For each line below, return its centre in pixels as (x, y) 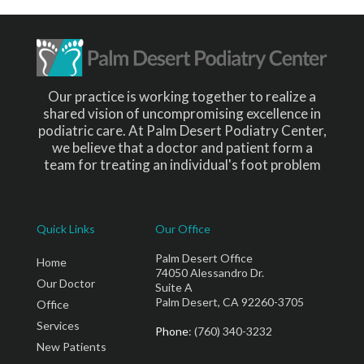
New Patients (71, 347)
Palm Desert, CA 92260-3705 (230, 302)
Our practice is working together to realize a (182, 96)
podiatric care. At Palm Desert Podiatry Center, (182, 130)
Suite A (174, 288)
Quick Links (66, 228)
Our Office (183, 228)
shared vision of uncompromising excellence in (182, 113)
